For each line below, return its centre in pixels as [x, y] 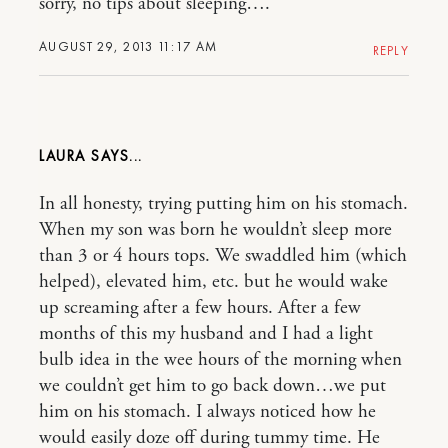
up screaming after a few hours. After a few [200, 308]
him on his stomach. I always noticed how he [207, 412]
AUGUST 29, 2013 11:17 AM [128, 46]
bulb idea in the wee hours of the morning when [220, 360]
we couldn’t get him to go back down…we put [212, 386]
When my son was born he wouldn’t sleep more [215, 230]
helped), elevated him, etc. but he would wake [213, 282]
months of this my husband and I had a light [206, 334]
